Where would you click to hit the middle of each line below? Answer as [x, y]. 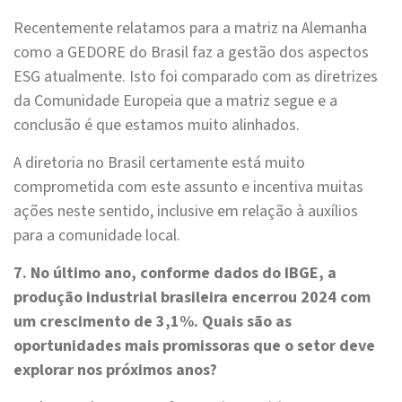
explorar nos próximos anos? [115, 371]
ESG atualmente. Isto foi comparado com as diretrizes [196, 77]
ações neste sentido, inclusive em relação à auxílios [186, 212]
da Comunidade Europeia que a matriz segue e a [175, 101]
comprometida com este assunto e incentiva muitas [188, 188]
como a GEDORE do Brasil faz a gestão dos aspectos [191, 53]
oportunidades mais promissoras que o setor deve [194, 346]
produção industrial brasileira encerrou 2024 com [192, 298]
